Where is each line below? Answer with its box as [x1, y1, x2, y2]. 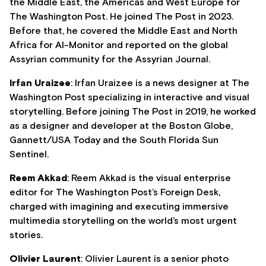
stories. [9, 230, 43, 240]
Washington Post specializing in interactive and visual [9, 93, 249, 103]
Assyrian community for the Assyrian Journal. [9, 55, 210, 65]
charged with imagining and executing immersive [9, 202, 229, 212]
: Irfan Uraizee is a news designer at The [71, 78, 249, 88]
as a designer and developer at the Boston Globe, [9, 121, 233, 131]
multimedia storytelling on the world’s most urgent [9, 216, 237, 226]
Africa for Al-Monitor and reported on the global [9, 40, 228, 50]
